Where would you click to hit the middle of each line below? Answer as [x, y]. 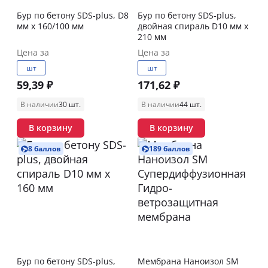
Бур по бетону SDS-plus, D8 [73, 15]
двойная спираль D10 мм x [193, 26]
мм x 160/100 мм [50, 26]
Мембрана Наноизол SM [188, 261]
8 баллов [45, 149]
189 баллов [170, 149]
